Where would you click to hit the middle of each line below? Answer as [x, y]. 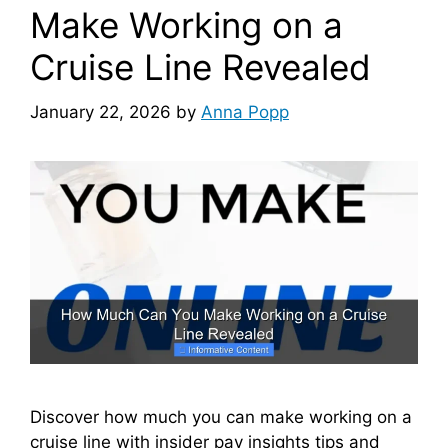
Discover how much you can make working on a [221, 417]
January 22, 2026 [100, 111]
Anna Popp [245, 111]
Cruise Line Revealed [200, 67]
